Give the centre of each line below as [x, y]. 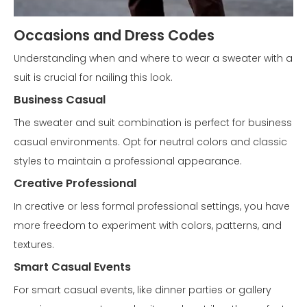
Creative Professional [75, 184]
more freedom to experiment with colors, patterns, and [148, 226]
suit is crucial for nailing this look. [93, 78]
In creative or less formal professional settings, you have [152, 207]
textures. [34, 245]
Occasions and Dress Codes [114, 36]
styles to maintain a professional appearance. [128, 161]
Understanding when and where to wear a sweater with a [153, 59]
